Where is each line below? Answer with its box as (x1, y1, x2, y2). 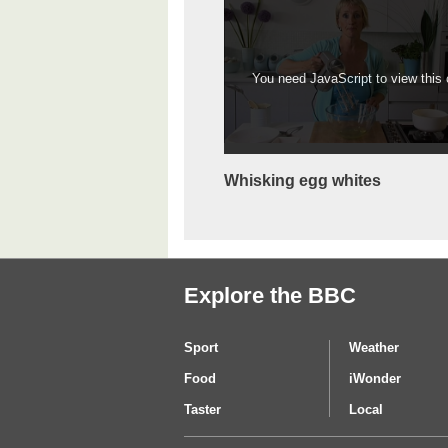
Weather (349, 340, 400, 356)
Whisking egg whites (224, 172, 381, 190)
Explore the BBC (184, 282, 356, 308)
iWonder (349, 371, 402, 387)
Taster (184, 402, 221, 418)
